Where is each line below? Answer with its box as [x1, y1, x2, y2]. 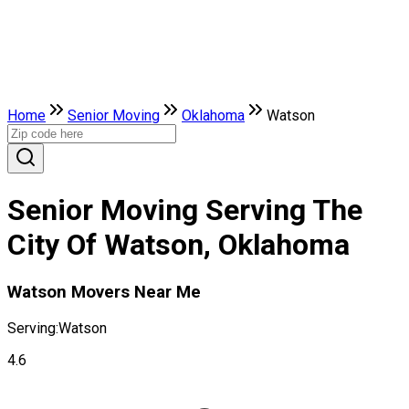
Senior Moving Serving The [7, 193, 362, 228]
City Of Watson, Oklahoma [7, 227, 350, 263]
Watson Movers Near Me [7, 281, 201, 302]
